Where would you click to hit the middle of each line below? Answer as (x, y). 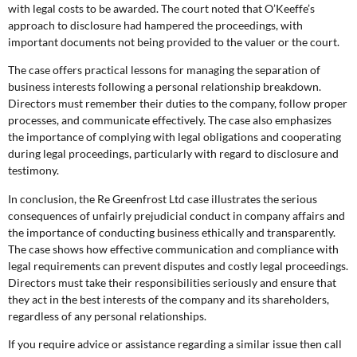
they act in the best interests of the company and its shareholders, (169, 299)
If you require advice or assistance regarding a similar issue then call (175, 344)
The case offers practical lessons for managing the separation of (164, 70)
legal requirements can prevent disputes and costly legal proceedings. (178, 265)
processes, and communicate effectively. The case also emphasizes (170, 120)
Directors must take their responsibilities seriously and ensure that (172, 282)
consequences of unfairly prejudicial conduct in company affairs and (177, 215)
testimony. (33, 171)
